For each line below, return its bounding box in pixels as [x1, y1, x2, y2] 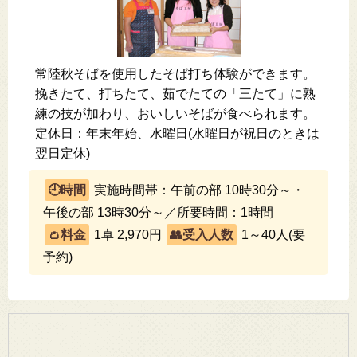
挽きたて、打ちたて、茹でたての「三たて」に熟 [35, 87, 316, 100]
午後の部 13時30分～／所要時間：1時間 [43, 206, 273, 219]
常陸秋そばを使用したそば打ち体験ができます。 [35, 67, 316, 80]
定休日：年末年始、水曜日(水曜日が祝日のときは [35, 127, 320, 140]
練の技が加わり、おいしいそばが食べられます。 [35, 107, 316, 120]
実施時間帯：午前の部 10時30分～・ [91, 183, 304, 197]
